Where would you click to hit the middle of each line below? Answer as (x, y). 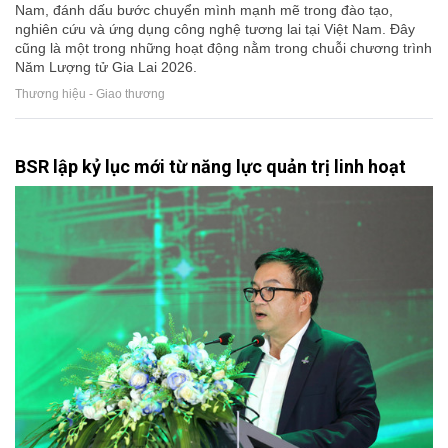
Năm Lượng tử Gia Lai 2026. (106, 66)
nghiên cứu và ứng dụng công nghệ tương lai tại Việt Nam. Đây (215, 28)
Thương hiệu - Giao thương (90, 94)
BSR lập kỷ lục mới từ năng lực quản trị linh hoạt (210, 166)
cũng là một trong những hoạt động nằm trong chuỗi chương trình (223, 47)
